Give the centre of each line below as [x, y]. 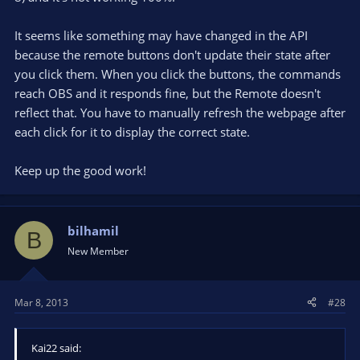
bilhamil [93, 231]
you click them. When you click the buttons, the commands [178, 74]
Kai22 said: [56, 348]
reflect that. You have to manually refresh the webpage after [180, 112]
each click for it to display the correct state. [132, 132]
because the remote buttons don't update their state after [172, 55]
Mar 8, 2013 [41, 302]
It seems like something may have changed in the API [161, 35]
